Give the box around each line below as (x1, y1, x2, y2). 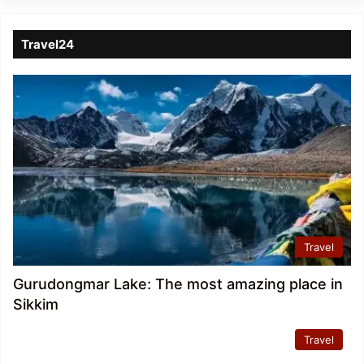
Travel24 (21, 36, 74, 52)
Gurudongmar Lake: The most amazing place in (13, 275, 343, 292)
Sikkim (13, 295, 58, 313)
